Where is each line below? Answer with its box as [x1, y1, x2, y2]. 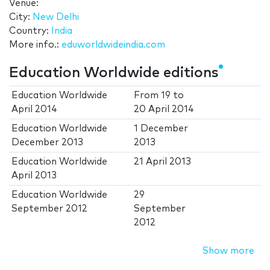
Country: [9, 27, 51, 36]
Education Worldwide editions [9, 66, 219, 81]
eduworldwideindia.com [61, 40, 165, 50]
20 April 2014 [134, 105, 195, 115]
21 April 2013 [134, 157, 192, 167]
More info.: [9, 40, 61, 50]
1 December [134, 124, 189, 134]
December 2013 [11, 138, 84, 148]
